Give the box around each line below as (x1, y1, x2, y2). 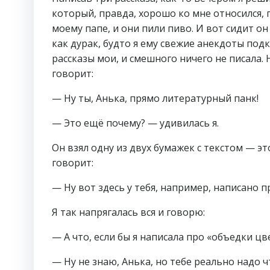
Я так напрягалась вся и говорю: (52, 206, 205, 219)
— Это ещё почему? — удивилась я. (52, 116, 219, 130)
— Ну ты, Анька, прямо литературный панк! (52, 92, 259, 105)
